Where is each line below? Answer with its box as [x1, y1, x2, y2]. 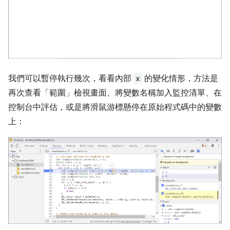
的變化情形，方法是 [142, 73, 218, 84]
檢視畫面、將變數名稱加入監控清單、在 [74, 88, 222, 99]
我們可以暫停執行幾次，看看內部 [8, 73, 133, 84]
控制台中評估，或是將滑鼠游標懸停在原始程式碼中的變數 [8, 102, 222, 113]
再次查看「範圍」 [8, 88, 74, 99]
